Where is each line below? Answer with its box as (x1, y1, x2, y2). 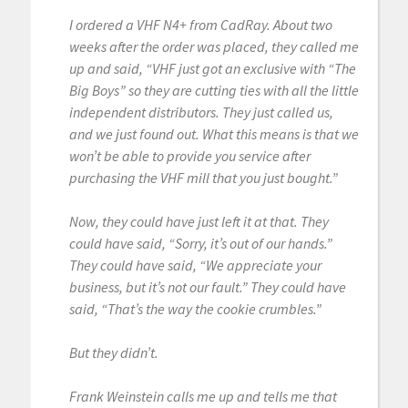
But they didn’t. (68, 342, 158, 362)
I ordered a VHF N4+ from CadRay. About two (68, 15, 332, 34)
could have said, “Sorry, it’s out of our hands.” (68, 233, 332, 252)
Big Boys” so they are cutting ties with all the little (68, 80, 359, 99)
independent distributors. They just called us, (68, 102, 333, 121)
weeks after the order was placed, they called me (68, 36, 359, 56)
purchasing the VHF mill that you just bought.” (68, 168, 338, 187)
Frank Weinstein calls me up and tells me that (68, 386, 337, 405)
